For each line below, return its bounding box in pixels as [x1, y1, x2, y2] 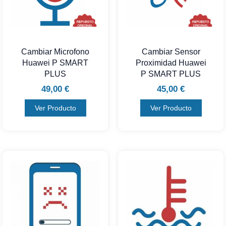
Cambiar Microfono [21, 47, 89, 56]
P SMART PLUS [141, 70, 201, 79]
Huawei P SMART [22, 59, 88, 68]
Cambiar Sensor [141, 47, 200, 56]
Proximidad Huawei [135, 59, 206, 68]
